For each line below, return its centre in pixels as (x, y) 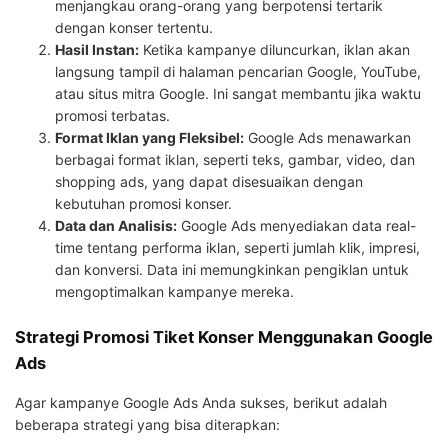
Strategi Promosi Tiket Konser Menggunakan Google (224, 336)
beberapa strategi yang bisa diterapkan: (147, 425)
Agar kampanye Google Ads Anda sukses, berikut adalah (201, 403)
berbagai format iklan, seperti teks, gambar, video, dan (235, 159)
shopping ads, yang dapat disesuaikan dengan (209, 181)
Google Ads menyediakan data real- (296, 225)
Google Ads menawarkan (327, 137)
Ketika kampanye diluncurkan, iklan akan (274, 49)
